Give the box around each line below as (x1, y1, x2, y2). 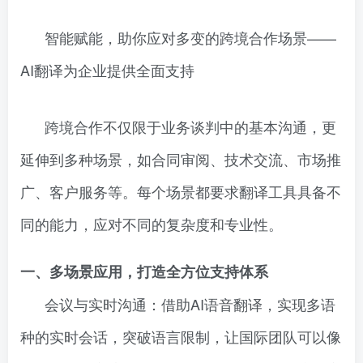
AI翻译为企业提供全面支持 (20, 59, 194, 80)
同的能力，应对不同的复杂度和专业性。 (20, 213, 283, 234)
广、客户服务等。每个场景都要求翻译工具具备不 (20, 181, 341, 202)
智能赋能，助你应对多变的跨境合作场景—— (45, 27, 336, 48)
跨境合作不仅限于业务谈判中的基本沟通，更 (45, 116, 336, 137)
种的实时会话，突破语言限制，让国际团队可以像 (20, 326, 341, 347)
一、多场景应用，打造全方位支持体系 (20, 261, 268, 282)
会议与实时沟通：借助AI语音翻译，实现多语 (45, 293, 335, 314)
